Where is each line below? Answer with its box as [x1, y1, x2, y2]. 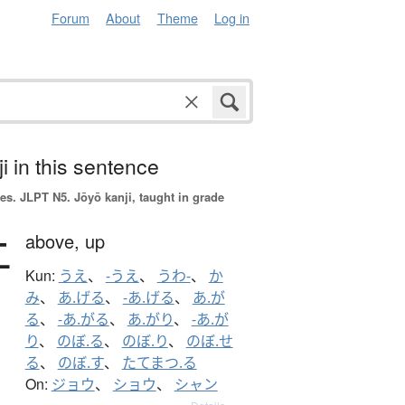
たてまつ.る [121, 353, 197, 373]
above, [24, 228, 85, 255]
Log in [214, 8, 250, 27]
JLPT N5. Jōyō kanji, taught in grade [15, 188, 224, 206]
